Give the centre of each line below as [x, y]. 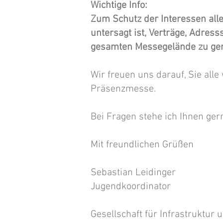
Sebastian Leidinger [133, 173]
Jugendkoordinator [131, 187]
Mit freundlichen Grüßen [142, 145]
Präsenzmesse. [123, 89]
